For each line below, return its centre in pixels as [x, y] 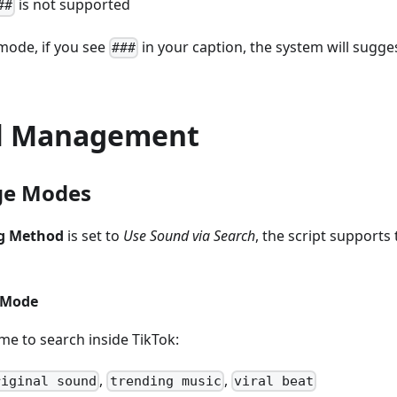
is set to [93, 235]
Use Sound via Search [189, 235]
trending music [165, 381]
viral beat [273, 381]
